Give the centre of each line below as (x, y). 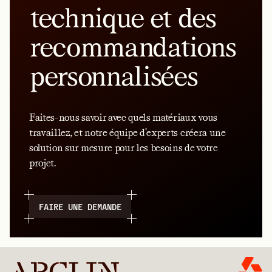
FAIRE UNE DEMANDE (80, 206)
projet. (42, 163)
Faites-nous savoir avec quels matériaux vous (123, 117)
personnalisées (114, 76)
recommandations (133, 47)
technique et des (123, 18)
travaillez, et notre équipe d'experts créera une (127, 133)
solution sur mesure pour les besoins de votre (124, 148)
